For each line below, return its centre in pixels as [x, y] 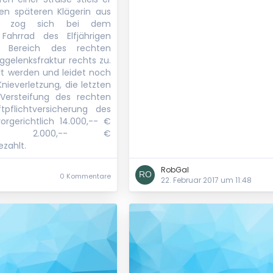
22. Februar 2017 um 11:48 [206, 180]
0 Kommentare [85, 176]
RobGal [175, 170]
